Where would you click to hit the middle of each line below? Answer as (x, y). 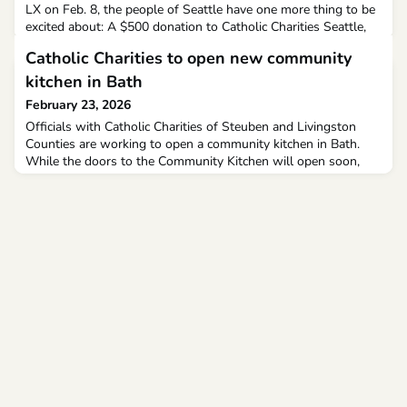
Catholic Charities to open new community (189, 58)
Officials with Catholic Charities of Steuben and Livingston (191, 126)
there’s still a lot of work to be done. (129, 178)
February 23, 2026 (78, 104)
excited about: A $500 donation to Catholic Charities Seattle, (196, 26)
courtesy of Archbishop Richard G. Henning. (149, 44)
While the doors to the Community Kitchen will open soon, (193, 161)
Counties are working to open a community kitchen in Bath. (193, 144)
